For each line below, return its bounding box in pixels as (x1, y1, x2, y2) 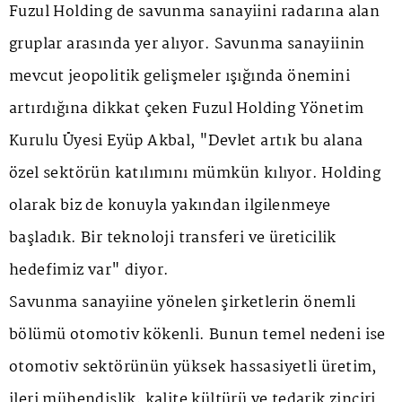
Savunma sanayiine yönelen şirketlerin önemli (9, 291, 356, 316)
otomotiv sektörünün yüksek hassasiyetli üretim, (9, 355, 377, 380)
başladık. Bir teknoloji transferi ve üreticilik (9, 226, 336, 251)
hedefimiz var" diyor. (9, 258, 170, 284)
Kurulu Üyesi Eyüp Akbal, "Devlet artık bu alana (9, 129, 363, 154)
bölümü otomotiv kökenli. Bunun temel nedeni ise (9, 323, 386, 348)
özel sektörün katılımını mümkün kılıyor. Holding (9, 162, 381, 187)
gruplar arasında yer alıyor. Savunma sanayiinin (9, 32, 365, 57)
